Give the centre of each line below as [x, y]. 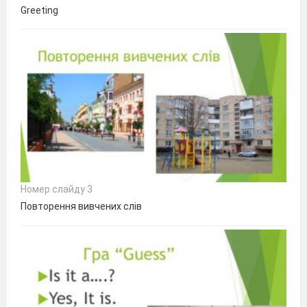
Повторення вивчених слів [81, 207]
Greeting [39, 10]
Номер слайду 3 [57, 189]
